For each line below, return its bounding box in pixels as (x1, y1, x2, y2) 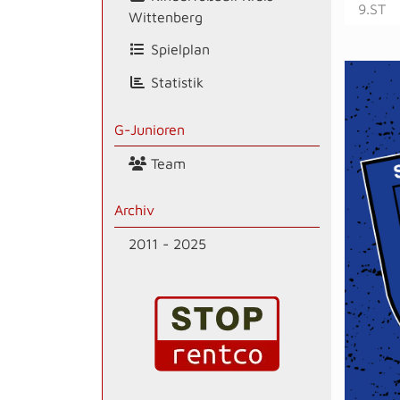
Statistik (146, 74, 204, 91)
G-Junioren (113, 121, 185, 137)
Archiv (113, 202, 154, 219)
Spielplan (146, 41, 210, 58)
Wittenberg (128, 8, 203, 25)
